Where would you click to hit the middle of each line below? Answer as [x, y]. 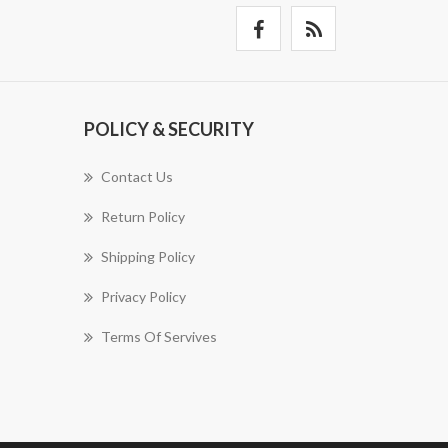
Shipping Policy [147, 256]
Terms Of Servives [158, 336]
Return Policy [142, 216]
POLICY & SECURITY [168, 129]
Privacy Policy [143, 296]
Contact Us [136, 176]
